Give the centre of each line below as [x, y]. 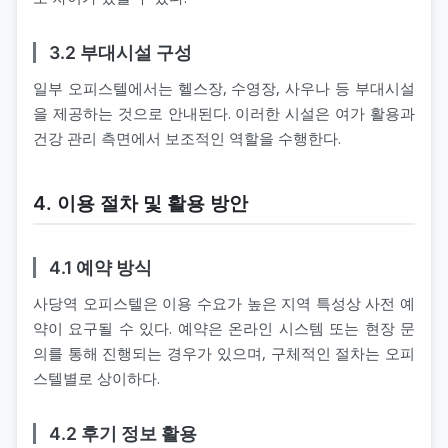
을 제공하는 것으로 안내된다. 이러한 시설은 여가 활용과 [224, 112]
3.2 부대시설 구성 [120, 53]
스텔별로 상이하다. [96, 377]
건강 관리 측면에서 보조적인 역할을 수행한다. [187, 137]
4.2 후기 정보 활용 [122, 433]
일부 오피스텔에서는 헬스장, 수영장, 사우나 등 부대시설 [224, 87]
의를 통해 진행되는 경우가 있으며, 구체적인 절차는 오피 [224, 352]
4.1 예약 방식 [100, 267]
